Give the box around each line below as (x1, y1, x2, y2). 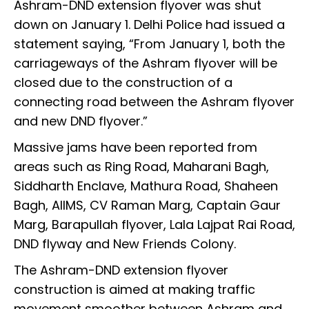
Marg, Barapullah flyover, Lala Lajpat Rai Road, (14, 215, 295, 233)
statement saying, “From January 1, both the (14, 34, 285, 52)
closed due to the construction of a (14, 73, 232, 91)
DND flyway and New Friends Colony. (14, 235, 239, 252)
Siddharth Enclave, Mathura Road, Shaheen (14, 177, 278, 195)
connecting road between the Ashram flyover (14, 92, 295, 110)
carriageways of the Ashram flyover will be (14, 54, 277, 72)
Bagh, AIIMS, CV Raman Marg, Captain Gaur (14, 196, 281, 214)
